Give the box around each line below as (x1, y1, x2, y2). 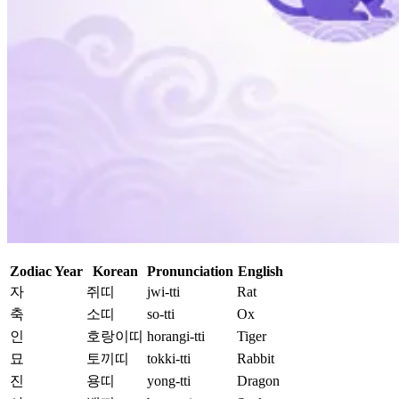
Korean (92, 264, 138, 280)
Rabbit (237, 351, 274, 367)
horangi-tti (147, 329, 205, 345)
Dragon (237, 373, 280, 389)
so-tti (147, 306, 175, 322)
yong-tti (147, 373, 191, 389)
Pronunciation (147, 264, 233, 280)
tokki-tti (147, 351, 191, 367)
